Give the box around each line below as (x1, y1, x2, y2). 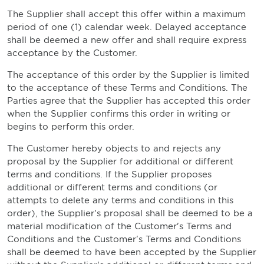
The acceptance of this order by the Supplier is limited (7, 70, 249, 80)
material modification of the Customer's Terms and (7, 221, 232, 232)
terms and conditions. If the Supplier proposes (7, 169, 212, 180)
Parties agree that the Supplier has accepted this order (7, 95, 250, 106)
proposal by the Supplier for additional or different (7, 156, 233, 167)
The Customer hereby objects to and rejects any (7, 143, 221, 154)
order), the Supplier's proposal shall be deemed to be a (7, 208, 253, 219)
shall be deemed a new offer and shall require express (7, 35, 246, 45)
